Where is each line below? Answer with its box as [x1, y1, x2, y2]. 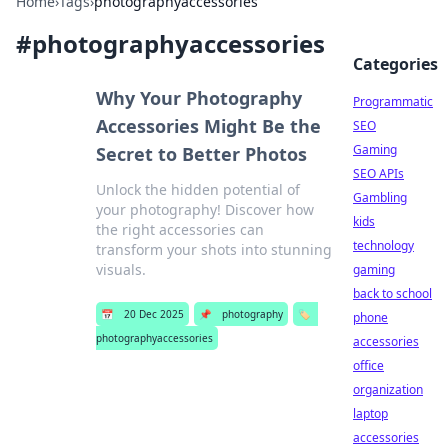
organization [353, 381, 423, 398]
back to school [353, 285, 432, 302]
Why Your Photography [95, 86, 302, 110]
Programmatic [353, 93, 433, 110]
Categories [353, 53, 438, 75]
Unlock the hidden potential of [95, 180, 300, 199]
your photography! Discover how [95, 200, 314, 219]
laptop [353, 405, 388, 422]
